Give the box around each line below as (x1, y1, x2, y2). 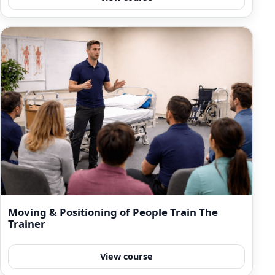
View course (100, 250, 153, 263)
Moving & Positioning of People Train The (8, 204, 218, 219)
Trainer (8, 216, 45, 231)
